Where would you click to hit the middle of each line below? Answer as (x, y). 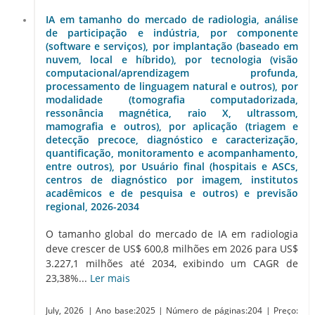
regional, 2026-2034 (92, 207)
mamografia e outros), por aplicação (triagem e (172, 127)
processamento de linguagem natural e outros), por (172, 86)
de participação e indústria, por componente (172, 33)
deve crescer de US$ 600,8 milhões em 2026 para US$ (172, 248)
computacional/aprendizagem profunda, (172, 73)
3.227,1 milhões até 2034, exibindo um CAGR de (172, 263)
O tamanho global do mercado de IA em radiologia (172, 233)
